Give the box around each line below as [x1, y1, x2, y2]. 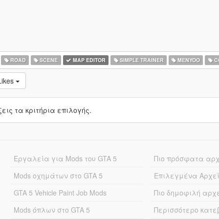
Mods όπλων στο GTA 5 [13, 205, 90, 215]
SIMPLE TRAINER [118, 56, 164, 64]
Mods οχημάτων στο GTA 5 [13, 171, 103, 180]
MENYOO [176, 56, 200, 64]
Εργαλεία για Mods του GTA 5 [13, 153, 117, 163]
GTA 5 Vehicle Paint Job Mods [13, 188, 107, 197]
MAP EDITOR [71, 56, 106, 64]
